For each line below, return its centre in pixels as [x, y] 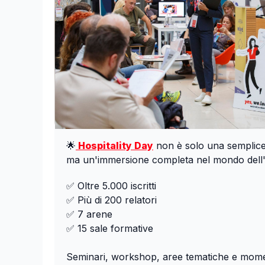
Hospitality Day [114, 145]
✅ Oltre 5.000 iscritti [111, 185]
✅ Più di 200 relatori [112, 200]
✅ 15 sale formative [110, 228]
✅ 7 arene [89, 214]
